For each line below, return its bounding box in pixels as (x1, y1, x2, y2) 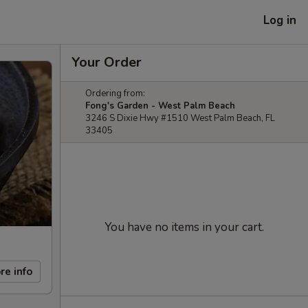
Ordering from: (85, 87, 145, 100)
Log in (263, 12, 296, 28)
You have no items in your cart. (104, 219, 264, 235)
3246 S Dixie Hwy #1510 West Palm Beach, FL (85, 112, 275, 124)
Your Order (71, 53, 142, 71)
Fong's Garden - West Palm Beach (85, 100, 235, 112)
